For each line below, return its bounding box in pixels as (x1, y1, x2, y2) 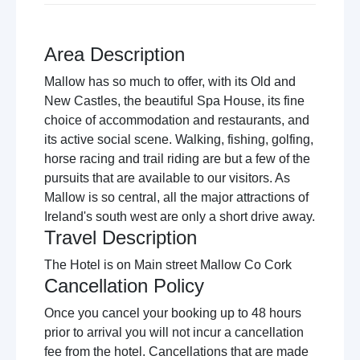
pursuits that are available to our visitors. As (44, 171, 290, 185)
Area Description (44, 43, 185, 65)
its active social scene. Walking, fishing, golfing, (44, 133, 313, 146)
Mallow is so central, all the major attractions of (44, 190, 309, 204)
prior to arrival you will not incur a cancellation (44, 325, 304, 339)
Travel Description (44, 227, 197, 248)
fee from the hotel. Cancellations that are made (44, 345, 309, 358)
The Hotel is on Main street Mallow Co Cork (44, 258, 292, 272)
